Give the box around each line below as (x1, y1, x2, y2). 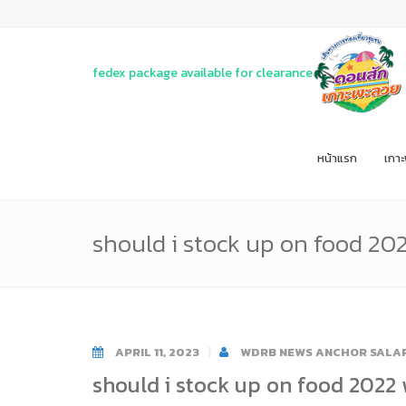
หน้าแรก (317, 150, 357, 167)
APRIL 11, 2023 (112, 343, 202, 361)
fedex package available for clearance (92, 63, 313, 82)
